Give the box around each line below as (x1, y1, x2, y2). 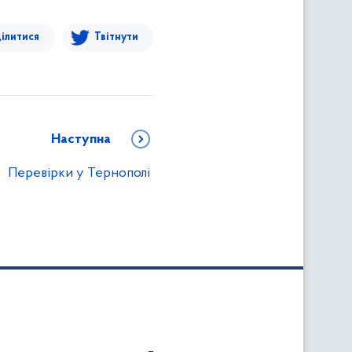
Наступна (51, 132, 111, 147)
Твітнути (94, 31, 138, 43)
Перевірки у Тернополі (8, 166, 150, 181)
